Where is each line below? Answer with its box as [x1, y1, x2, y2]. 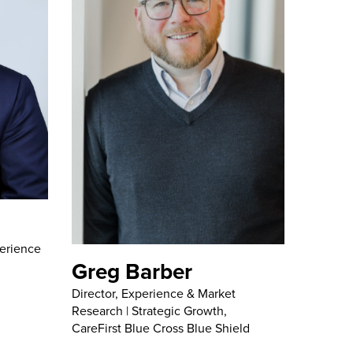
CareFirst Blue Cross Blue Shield [72, 318, 250, 337]
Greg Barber [72, 255, 192, 287]
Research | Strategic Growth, [72, 301, 227, 320]
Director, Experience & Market [72, 284, 236, 303]
